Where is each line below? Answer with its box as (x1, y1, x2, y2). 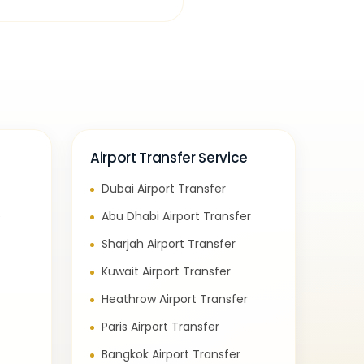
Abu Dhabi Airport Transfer (102, 208, 251, 224)
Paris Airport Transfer (102, 318, 219, 335)
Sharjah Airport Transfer (102, 236, 236, 252)
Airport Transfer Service (90, 148, 248, 167)
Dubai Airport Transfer (102, 180, 226, 197)
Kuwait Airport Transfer (102, 263, 231, 279)
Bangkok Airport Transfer (102, 346, 240, 362)
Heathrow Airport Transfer (102, 291, 248, 307)
